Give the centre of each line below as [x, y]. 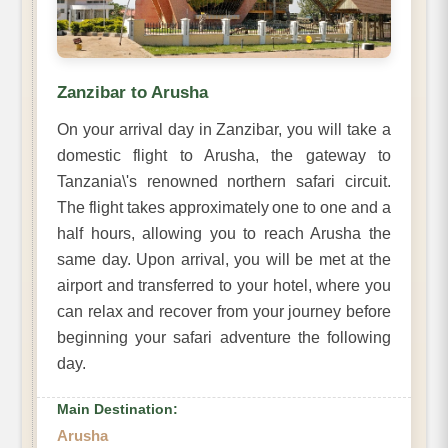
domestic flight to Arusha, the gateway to [224, 155]
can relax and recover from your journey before [224, 311]
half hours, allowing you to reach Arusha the [224, 233]
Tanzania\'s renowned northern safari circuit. [224, 181]
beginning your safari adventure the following [224, 337]
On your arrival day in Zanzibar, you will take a [224, 129]
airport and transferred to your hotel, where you [224, 285]
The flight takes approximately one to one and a [224, 207]
